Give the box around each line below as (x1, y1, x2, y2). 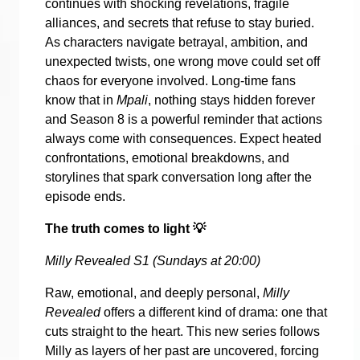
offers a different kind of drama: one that (104, 305, 327, 319)
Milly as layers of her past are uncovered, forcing (45, 343, 319, 358)
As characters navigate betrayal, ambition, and (45, 35, 308, 49)
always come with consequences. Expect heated (45, 131, 321, 145)
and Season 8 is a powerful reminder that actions (45, 112, 322, 126)
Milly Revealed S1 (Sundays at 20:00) (45, 253, 260, 268)
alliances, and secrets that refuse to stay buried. (45, 15, 314, 30)
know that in (45, 92, 117, 107)
